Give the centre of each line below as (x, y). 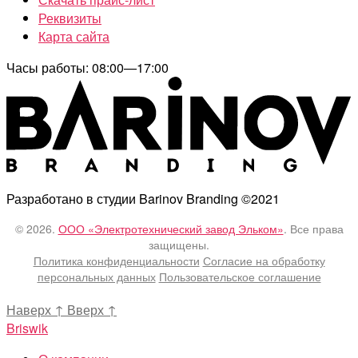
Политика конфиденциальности (116, 261)
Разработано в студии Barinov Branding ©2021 (143, 199)
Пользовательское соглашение (240, 277)
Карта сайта (74, 36)
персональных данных (96, 277)
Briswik (27, 328)
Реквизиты (70, 18)
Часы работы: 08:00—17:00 (88, 67)
